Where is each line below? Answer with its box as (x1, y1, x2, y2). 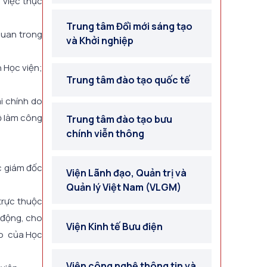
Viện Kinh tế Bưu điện (66, 220, 163, 233)
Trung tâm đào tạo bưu (66, 113, 172, 126)
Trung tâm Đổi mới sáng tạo (66, 20, 193, 33)
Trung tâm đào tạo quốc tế (66, 73, 190, 86)
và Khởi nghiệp (66, 34, 133, 47)
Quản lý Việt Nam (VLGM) (66, 181, 181, 194)
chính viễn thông (66, 127, 144, 140)
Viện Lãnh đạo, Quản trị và (66, 166, 187, 179)
